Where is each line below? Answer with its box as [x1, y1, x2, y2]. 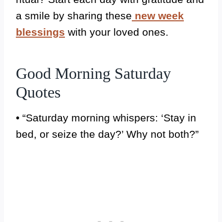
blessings [16, 26, 65, 38]
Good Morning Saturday [16, 64, 171, 82]
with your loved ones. [65, 26, 168, 38]
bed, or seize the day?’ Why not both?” [16, 128, 199, 140]
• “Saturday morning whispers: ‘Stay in [16, 112, 196, 123]
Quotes [16, 83, 60, 101]
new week [135, 10, 184, 21]
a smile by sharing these [16, 10, 132, 21]
